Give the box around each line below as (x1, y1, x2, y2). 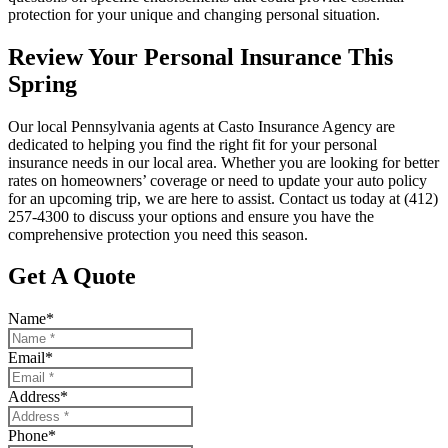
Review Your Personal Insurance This (8, 43, 393, 70)
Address (8, 388, 60, 406)
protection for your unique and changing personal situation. (8, 5, 380, 23)
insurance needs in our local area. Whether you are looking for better (8, 153, 439, 171)
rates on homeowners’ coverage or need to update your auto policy (8, 171, 427, 189)
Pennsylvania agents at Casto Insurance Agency (71, 117, 376, 135)
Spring (8, 70, 77, 97)
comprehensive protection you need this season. (8, 225, 308, 243)
